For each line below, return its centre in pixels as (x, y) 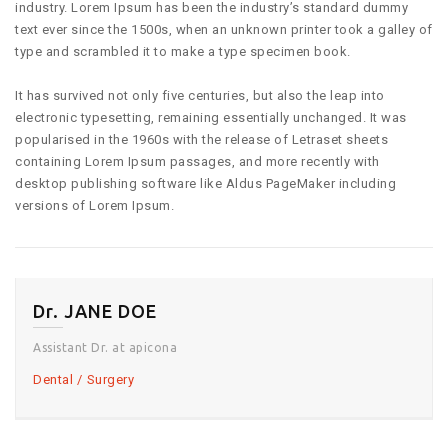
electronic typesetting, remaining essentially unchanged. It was (211, 117)
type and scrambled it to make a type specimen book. (183, 51)
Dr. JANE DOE (95, 311)
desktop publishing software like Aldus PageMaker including (205, 183)
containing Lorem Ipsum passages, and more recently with (197, 161)
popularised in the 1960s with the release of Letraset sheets (201, 139)
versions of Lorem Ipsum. (94, 205)
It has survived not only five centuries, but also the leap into (200, 95)
